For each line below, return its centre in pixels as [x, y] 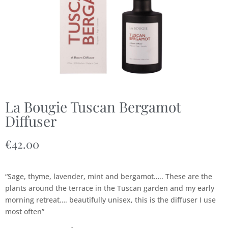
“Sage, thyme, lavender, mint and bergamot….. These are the [109, 176]
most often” [25, 211]
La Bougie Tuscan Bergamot [93, 107]
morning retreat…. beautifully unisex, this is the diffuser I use [110, 200]
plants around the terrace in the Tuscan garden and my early [110, 188]
